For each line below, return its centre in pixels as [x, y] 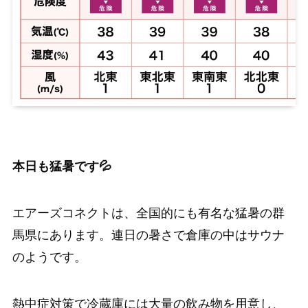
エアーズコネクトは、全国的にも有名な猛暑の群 [148, 213]
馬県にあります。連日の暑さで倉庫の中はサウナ [148, 235]
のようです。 [49, 257]
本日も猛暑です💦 [62, 167]
